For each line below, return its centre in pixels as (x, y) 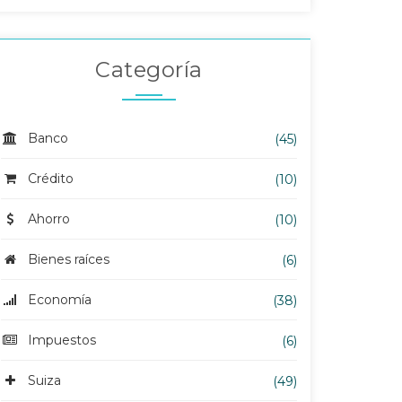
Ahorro (49, 219)
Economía (60, 300)
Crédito (51, 179)
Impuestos (62, 340)
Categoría (149, 70)
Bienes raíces (69, 259)
